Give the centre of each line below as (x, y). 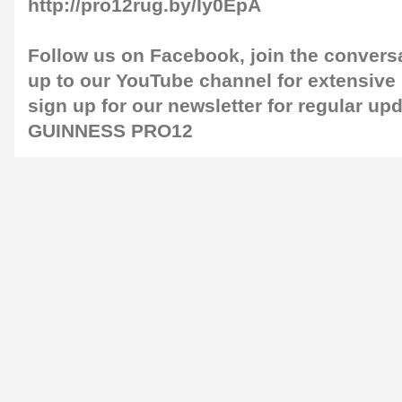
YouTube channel (194, 81)
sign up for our (95, 106)
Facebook (195, 56)
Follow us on (86, 56)
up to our (69, 81)
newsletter (215, 106)
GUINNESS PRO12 (110, 131)
